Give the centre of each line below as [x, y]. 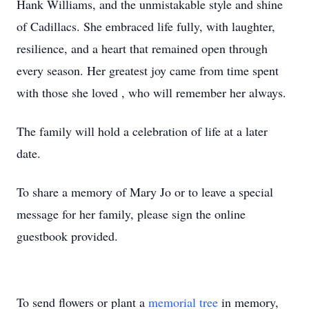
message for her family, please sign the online [131, 214]
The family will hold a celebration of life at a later [142, 131]
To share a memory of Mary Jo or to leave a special [145, 192]
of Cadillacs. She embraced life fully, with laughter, [146, 26]
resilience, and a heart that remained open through [142, 48]
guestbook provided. [69, 236]
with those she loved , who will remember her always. [151, 92]
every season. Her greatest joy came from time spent [148, 70]
